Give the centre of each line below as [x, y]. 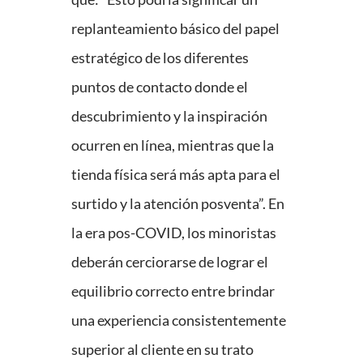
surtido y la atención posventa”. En [178, 204]
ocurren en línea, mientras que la [173, 145]
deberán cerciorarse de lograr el [170, 262]
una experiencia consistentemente [179, 320]
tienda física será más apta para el [176, 175]
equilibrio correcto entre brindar [173, 291]
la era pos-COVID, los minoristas [174, 233]
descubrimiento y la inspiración [169, 116]
